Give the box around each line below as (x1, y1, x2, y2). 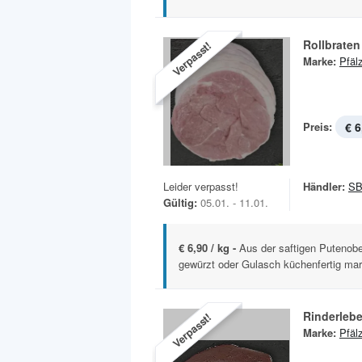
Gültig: (163, 195, 197, 211)
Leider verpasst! (163, 179, 238, 195)
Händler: (303, 179, 345, 195)
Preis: (303, 119, 332, 134)
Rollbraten (303, 36, 360, 53)
